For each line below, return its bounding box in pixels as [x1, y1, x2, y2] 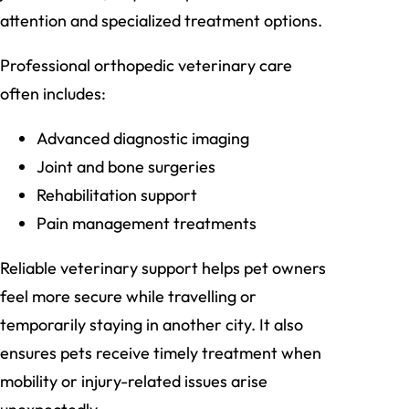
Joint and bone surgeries [37, 156, 215, 178]
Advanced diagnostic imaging [37, 128, 249, 150]
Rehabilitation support [37, 184, 197, 206]
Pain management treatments [37, 213, 257, 235]
